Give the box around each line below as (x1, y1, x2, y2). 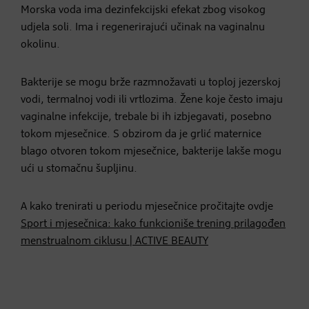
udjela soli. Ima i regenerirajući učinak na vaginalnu (21, 21, 265, 33)
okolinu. (21, 39, 60, 50)
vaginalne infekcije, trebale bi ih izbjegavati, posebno (21, 111, 272, 123)
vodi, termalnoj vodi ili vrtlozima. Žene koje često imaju (21, 94, 283, 106)
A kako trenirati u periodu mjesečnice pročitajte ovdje (21, 201, 273, 212)
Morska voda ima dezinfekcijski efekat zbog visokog (21, 4, 266, 16)
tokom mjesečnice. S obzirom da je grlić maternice (21, 128, 261, 140)
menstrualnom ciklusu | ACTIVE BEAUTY (21, 235, 208, 247)
